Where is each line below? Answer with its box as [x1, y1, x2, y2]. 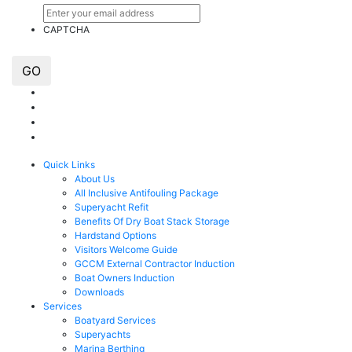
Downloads [75, 286, 124, 299]
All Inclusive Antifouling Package [75, 187, 218, 200]
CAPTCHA [43, 23, 90, 35]
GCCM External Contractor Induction [75, 258, 235, 270]
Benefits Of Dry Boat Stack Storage [75, 215, 229, 228]
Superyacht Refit [75, 201, 148, 214]
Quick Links [43, 159, 95, 171]
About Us [75, 173, 115, 185]
